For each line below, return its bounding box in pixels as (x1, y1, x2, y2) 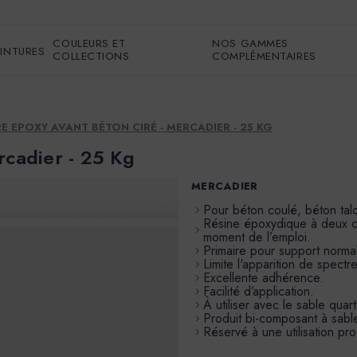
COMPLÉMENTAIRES (212, 49, 316, 64)
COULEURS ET (53, 36, 126, 51)
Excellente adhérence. (202, 269, 324, 287)
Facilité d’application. (202, 282, 314, 300)
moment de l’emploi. (202, 228, 311, 246)
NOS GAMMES (212, 36, 288, 51)
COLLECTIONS (53, 49, 130, 64)
